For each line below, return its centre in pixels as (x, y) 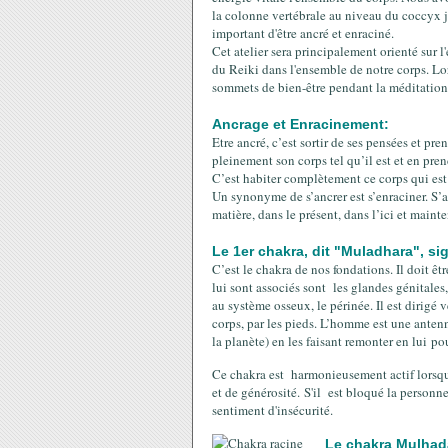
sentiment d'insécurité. (274, 410)
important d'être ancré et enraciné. (303, 33)
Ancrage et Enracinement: (300, 124)
